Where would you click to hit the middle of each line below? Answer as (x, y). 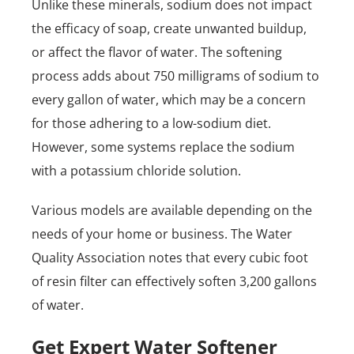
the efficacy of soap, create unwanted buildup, (169, 28)
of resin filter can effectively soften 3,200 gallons (174, 281)
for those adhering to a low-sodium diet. (151, 123)
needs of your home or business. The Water (162, 234)
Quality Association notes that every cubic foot (170, 258)
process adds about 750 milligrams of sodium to (175, 76)
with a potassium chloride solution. (136, 171)
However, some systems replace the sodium (163, 147)
